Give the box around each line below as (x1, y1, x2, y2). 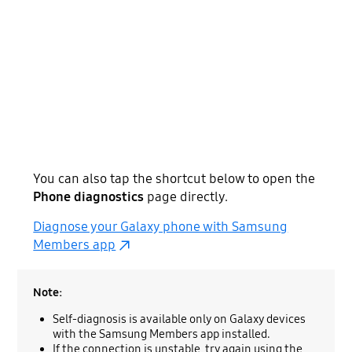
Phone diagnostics (33, 188, 145, 205)
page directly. (144, 188, 229, 205)
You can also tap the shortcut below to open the (33, 170, 316, 187)
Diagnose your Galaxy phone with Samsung (33, 218, 288, 235)
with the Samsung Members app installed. (53, 326, 271, 341)
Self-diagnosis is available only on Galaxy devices (53, 311, 306, 326)
